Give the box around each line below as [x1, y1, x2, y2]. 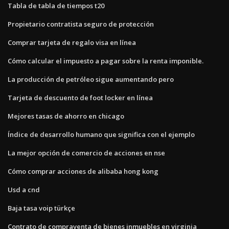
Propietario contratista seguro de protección [8, 19, 154, 29]
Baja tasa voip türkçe [8, 203, 75, 213]
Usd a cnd [8, 185, 40, 194]
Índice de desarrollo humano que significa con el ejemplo [8, 129, 195, 139]
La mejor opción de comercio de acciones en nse [8, 148, 165, 157]
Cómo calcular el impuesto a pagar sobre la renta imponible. [8, 56, 203, 65]
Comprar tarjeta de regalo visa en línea [8, 37, 136, 47]
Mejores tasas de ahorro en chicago [8, 111, 124, 121]
